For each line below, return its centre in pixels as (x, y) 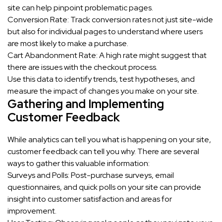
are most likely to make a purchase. (68, 44)
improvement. (32, 211)
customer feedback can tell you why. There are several (103, 152)
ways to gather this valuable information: (79, 164)
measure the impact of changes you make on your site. (103, 91)
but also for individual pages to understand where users (105, 32)
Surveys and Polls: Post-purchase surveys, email (91, 175)
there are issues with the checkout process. (83, 67)
